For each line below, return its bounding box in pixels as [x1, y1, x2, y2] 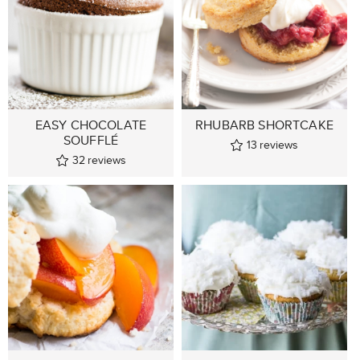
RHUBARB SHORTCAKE [195, 115, 333, 134]
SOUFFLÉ [63, 130, 119, 149]
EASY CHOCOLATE [35, 115, 147, 134]
